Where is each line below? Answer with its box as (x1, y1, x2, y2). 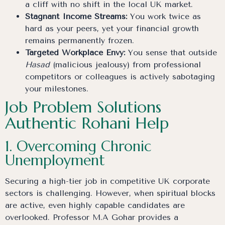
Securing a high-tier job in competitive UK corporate (5, 176, 210, 186)
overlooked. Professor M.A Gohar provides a (5, 212, 178, 222)
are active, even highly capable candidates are (5, 200, 185, 210)
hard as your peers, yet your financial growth (25, 24, 199, 34)
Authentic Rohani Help (5, 113, 169, 134)
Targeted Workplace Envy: (25, 48, 125, 58)
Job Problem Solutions (5, 97, 161, 118)
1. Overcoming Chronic (5, 137, 152, 156)
